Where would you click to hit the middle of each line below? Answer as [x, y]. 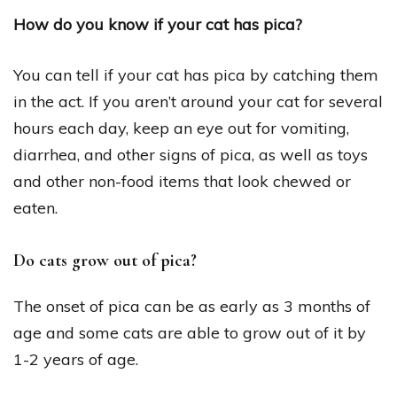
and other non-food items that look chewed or [182, 181]
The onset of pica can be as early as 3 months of [192, 306]
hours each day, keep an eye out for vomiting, [181, 128]
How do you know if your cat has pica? [158, 24]
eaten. [35, 207]
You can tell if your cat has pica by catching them [196, 74]
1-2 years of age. [76, 359]
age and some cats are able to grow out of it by [190, 332]
